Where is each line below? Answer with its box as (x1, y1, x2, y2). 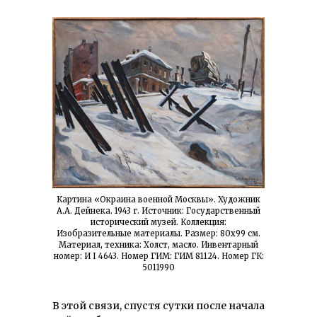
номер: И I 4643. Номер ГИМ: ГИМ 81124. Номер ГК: (53, 251, 264, 262)
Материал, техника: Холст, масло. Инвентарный (59, 240, 258, 250)
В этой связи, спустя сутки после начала (52, 299, 265, 313)
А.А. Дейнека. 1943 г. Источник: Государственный (57, 206, 260, 217)
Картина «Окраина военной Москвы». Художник (57, 195, 260, 205)
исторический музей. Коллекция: (91, 217, 226, 228)
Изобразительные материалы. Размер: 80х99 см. (57, 229, 260, 239)
